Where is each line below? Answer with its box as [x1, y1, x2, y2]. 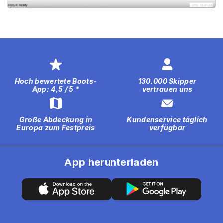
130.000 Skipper [138, 77, 197, 86]
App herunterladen [64, 156, 159, 168]
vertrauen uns [142, 85, 193, 94]
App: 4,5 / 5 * [32, 85, 80, 94]
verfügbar [149, 123, 186, 132]
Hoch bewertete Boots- [14, 77, 97, 86]
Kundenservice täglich [127, 115, 208, 124]
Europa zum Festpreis [16, 123, 95, 132]
